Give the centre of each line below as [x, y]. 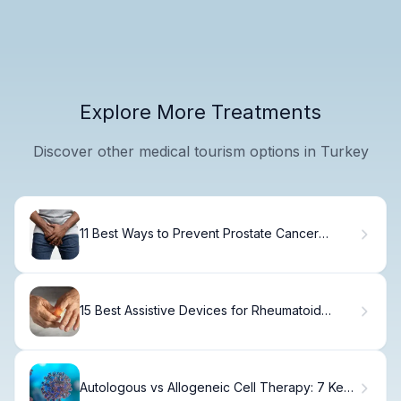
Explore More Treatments [200, 111]
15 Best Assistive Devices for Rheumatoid [200, 311]
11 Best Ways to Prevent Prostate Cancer [199, 234]
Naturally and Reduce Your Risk [172, 249]
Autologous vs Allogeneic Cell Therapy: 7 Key [215, 388]
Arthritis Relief [120, 326]
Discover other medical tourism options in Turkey [200, 151]
